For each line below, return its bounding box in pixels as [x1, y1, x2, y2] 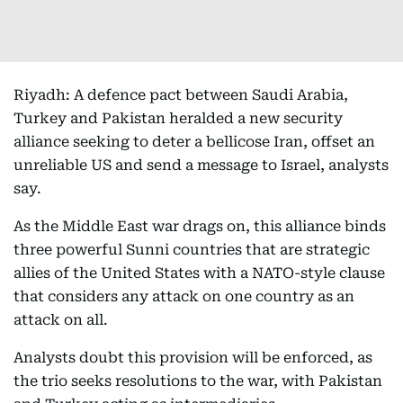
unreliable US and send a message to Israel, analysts [13, 157, 389, 174]
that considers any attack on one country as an [13, 288, 354, 305]
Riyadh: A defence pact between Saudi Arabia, [13, 86, 348, 103]
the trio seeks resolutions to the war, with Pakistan [13, 372, 382, 390]
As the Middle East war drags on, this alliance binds [13, 218, 386, 235]
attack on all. [13, 311, 108, 328]
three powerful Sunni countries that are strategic [13, 241, 370, 258]
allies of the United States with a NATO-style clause [13, 264, 385, 282]
